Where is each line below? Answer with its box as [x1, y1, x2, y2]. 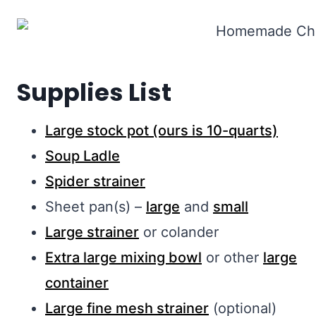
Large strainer [45, 224, 139, 241]
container [45, 274, 109, 292]
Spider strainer [45, 173, 145, 190]
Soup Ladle [45, 147, 120, 165]
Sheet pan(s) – [45, 198, 146, 216]
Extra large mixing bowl [45, 249, 202, 267]
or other [202, 249, 263, 267]
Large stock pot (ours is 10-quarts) [45, 122, 278, 140]
